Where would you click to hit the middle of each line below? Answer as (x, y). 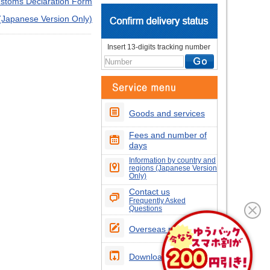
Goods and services (167, 113)
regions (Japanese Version (173, 168)
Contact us (149, 192)
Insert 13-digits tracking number (159, 47)
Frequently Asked (157, 201)
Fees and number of (168, 135)
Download (148, 257)
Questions (146, 209)
